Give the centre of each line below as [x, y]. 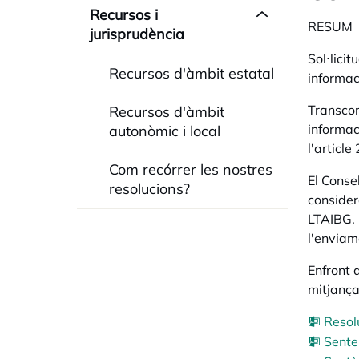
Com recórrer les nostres [191, 169]
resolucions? [149, 189]
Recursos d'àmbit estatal [192, 73]
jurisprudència [137, 34]
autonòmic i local [165, 131]
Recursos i [124, 15]
